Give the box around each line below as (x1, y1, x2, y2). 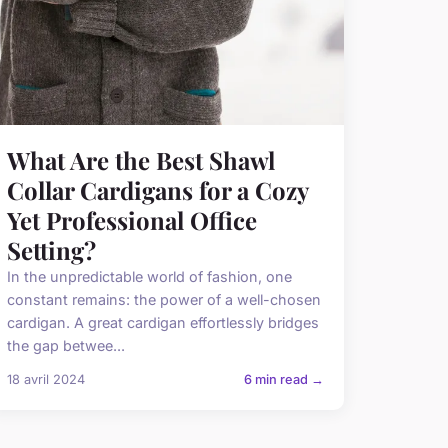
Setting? (6, 234, 96, 267)
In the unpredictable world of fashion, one (6, 268, 292, 286)
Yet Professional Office (6, 204, 257, 237)
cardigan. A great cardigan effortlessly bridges (6, 314, 319, 332)
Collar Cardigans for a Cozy (6, 174, 308, 207)
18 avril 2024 (6, 372, 85, 388)
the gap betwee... (6, 337, 125, 355)
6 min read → (243, 372, 324, 388)
